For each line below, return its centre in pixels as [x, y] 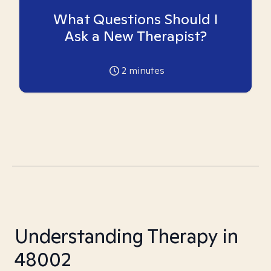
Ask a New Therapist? [135, 36]
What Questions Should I [135, 19]
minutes [145, 70]
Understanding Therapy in [126, 236]
